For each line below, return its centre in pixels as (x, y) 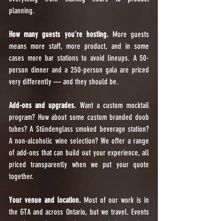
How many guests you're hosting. (59, 34)
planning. (22, 11)
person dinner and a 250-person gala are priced (79, 70)
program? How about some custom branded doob (79, 117)
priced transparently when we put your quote (79, 165)
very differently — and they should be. (64, 82)
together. (21, 176)
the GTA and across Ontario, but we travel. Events (79, 212)
